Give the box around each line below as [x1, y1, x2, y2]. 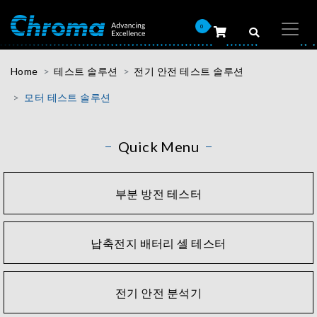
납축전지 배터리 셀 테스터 [91, 236, 226, 250]
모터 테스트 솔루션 [24, 91, 111, 103]
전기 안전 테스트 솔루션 [134, 65, 244, 77]
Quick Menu [117, 138, 200, 155]
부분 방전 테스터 [115, 186, 202, 200]
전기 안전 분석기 [115, 285, 202, 299]
